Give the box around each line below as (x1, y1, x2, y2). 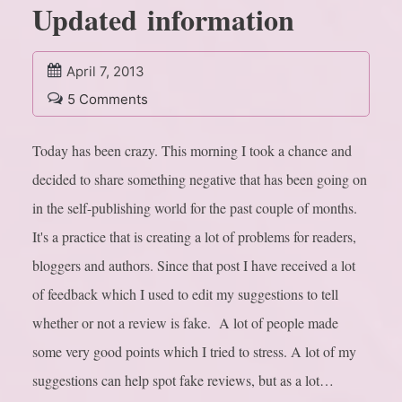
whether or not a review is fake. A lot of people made (32, 313, 338, 333)
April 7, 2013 (66, 63, 144, 81)
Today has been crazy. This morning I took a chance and (32, 141, 352, 161)
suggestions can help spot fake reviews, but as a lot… (32, 371, 334, 390)
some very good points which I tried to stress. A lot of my (32, 342, 356, 362)
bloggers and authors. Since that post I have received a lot (32, 256, 355, 275)
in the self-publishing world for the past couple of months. (32, 198, 357, 218)
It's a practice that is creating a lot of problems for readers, (32, 227, 356, 247)
